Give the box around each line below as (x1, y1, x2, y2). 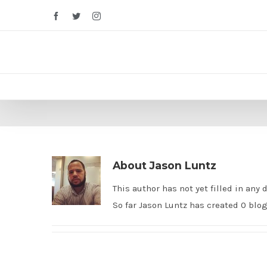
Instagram (100, 11, 133, 20)
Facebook (60, 11, 92, 20)
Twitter (80, 11, 104, 20)
